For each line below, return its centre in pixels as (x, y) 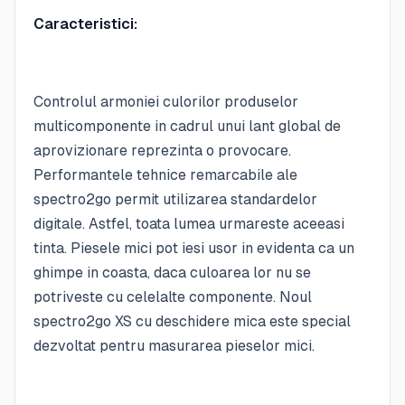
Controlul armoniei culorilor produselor (166, 101)
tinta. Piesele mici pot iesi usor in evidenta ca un (194, 248)
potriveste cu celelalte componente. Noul (173, 297)
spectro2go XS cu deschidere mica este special (192, 321)
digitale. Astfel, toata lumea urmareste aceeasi (189, 223)
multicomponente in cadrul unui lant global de (187, 126)
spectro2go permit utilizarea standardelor (175, 199)
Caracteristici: (85, 24)
